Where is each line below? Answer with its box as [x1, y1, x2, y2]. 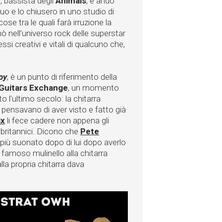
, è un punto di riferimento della [7, 72, 117, 82]
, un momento [68, 83, 119, 93]
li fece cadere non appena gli [5, 115, 109, 125]
